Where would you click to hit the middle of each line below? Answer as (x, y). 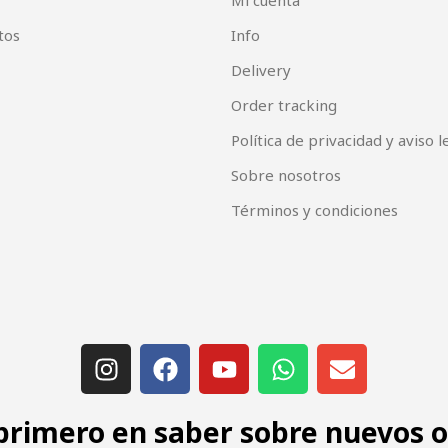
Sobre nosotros (285, 175)
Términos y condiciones (314, 210)
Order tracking (283, 105)
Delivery (260, 70)
